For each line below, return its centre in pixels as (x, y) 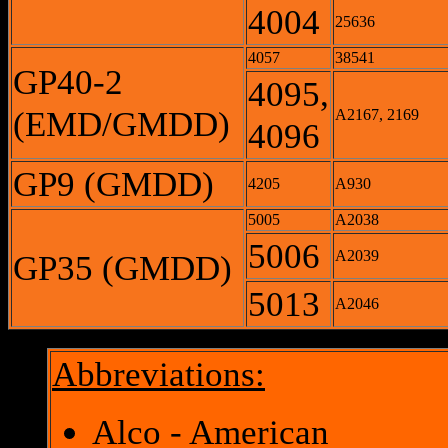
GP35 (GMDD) (122, 268)
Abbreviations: (158, 374)
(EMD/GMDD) (121, 124)
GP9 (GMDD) (113, 184)
